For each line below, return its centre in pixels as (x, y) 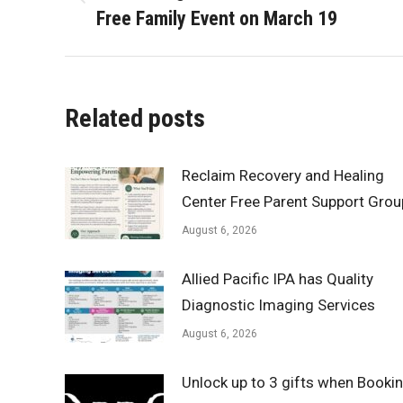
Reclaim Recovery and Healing (283, 175)
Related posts (135, 118)
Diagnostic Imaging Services (278, 305)
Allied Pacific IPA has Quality (278, 279)
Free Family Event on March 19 (217, 18)
